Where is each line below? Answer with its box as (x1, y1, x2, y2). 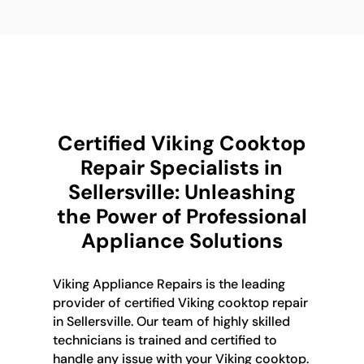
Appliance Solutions (80, 227, 283, 255)
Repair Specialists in (80, 154, 284, 182)
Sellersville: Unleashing (67, 179, 296, 206)
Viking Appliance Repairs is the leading (52, 275, 285, 293)
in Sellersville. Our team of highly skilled (52, 313, 290, 331)
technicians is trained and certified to (52, 331, 277, 349)
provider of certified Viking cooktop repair (52, 294, 308, 312)
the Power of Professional (56, 203, 307, 231)
